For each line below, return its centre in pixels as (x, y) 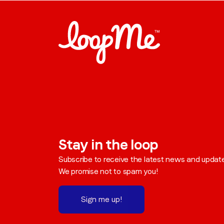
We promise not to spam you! (108, 171)
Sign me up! (101, 199)
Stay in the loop (108, 144)
